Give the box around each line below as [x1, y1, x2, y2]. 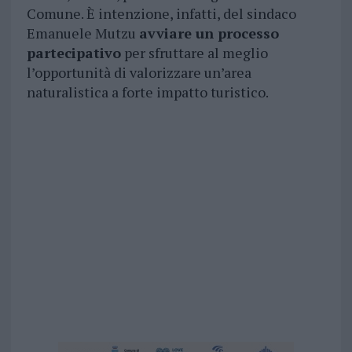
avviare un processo [138, 24, 279, 43]
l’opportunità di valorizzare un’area [26, 63, 251, 82]
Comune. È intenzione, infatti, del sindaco [26, 4, 296, 24]
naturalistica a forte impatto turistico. [26, 82, 269, 102]
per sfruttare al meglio [120, 43, 268, 63]
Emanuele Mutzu [26, 24, 139, 43]
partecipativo [26, 43, 121, 63]
